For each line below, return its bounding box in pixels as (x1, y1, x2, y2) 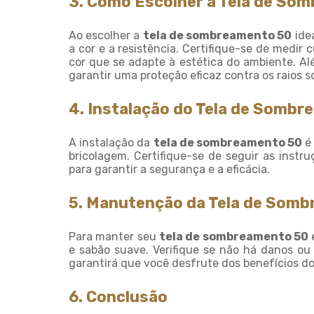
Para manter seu (69, 230, 159, 243)
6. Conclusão (69, 287, 168, 306)
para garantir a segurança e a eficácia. (69, 163, 270, 176)
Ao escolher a (69, 29, 143, 42)
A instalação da (69, 136, 153, 149)
